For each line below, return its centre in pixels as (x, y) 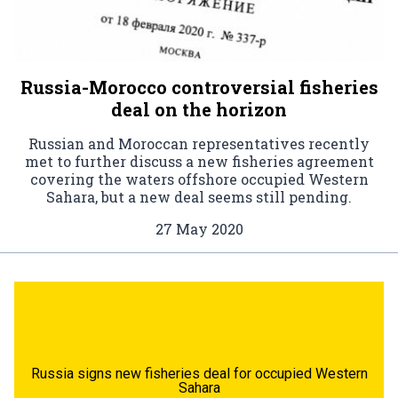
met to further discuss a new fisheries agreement (199, 161)
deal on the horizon (199, 109)
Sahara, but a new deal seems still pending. (199, 196)
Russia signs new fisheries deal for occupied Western (199, 373)
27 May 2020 (199, 228)
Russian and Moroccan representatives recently (199, 143)
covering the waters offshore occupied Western (199, 179)
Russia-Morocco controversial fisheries (199, 87)
